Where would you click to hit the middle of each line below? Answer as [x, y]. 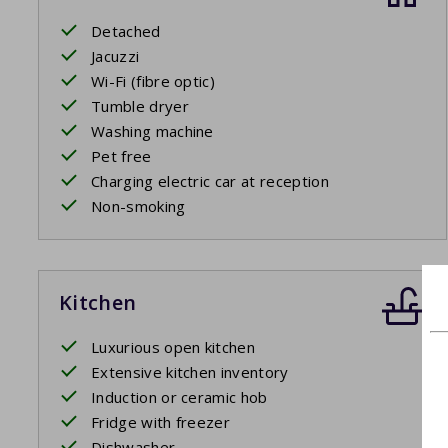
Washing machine [152, 131]
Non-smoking [138, 206]
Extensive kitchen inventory [190, 372]
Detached [126, 31]
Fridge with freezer [161, 422]
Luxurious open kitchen [173, 347]
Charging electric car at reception [210, 181]
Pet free [121, 156]
